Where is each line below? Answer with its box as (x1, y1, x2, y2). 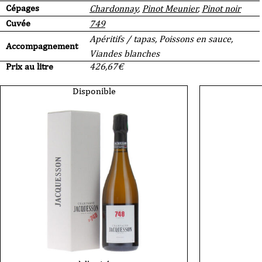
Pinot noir (202, 3, 241, 14)
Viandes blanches (89, 48, 160, 59)
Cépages (6, 2, 39, 13)
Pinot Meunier (142, 3, 198, 14)
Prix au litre (6, 61, 53, 72)
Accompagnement (6, 40, 78, 51)
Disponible (72, 85, 116, 96)
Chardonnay (89, 3, 138, 14)
